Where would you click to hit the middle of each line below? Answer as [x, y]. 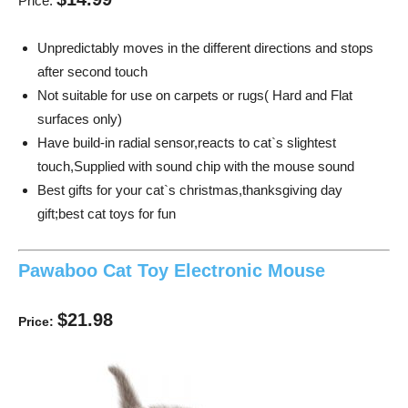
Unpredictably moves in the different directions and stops [205, 48]
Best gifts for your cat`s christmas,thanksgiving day [190, 190]
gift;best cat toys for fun [107, 214]
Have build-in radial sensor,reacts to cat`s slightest [187, 143]
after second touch [92, 72]
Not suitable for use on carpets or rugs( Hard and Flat [195, 96]
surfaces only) [80, 119]
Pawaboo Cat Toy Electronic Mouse [172, 270]
